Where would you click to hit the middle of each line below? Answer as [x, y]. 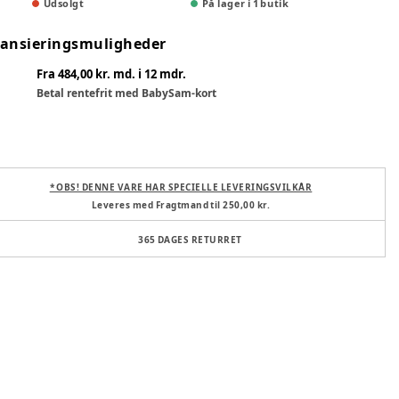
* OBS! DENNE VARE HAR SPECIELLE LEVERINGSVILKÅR [181, 187]
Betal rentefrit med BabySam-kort [126, 93]
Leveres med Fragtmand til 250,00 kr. [181, 205]
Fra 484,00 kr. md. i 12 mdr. [111, 74]
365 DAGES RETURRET [190, 240]
